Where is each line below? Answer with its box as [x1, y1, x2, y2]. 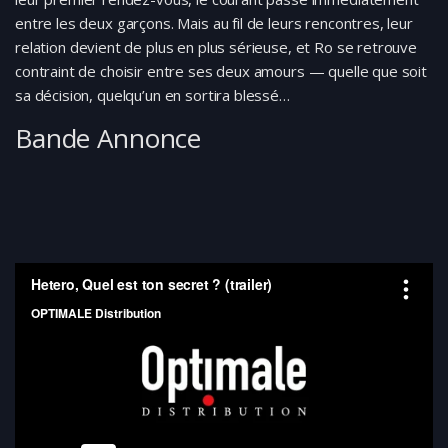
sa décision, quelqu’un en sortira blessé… [15, 85, 290, 105]
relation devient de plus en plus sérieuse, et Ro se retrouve [15, 37, 418, 57]
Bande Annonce [15, 120, 202, 156]
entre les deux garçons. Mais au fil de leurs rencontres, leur [15, 13, 413, 33]
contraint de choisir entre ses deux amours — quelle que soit [15, 61, 428, 81]
